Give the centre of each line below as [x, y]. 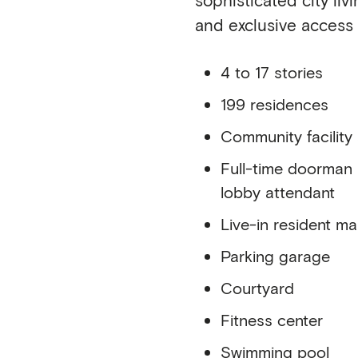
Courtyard [257, 287]
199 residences [274, 103]
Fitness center [272, 319]
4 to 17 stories [272, 72]
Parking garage [275, 255]
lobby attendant [278, 191]
